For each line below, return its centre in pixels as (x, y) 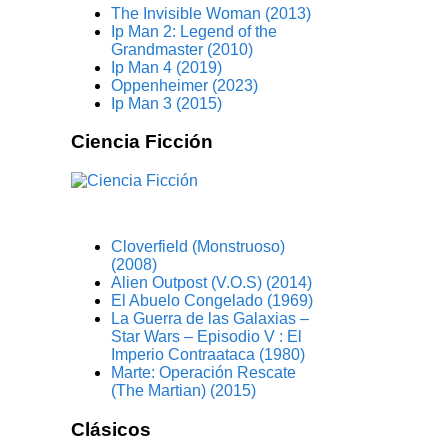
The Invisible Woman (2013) (211, 13)
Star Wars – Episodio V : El (207, 337)
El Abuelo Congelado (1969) (212, 301)
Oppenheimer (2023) (185, 85)
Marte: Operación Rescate (204, 373)
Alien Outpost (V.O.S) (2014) (212, 283)
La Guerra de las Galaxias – (210, 319)
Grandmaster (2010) (182, 49)
